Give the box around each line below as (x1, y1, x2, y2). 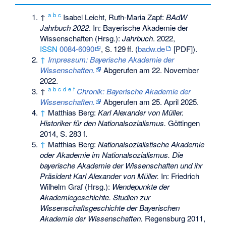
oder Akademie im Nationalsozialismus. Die (40, 149, 184, 160)
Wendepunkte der (112, 181, 170, 192)
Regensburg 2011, (143, 212, 206, 223)
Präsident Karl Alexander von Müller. (40, 170, 159, 181)
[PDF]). (172, 43, 198, 54)
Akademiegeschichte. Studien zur (40, 191, 151, 202)
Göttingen (166, 117, 200, 128)
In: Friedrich (159, 170, 200, 181)
